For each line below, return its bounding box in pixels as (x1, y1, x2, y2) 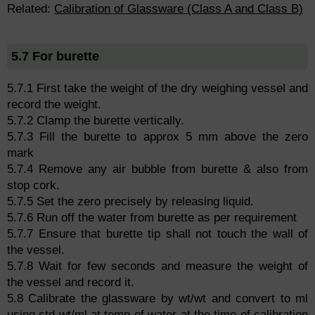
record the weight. (7, 98, 101, 112)
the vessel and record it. (7, 276, 134, 290)
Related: (7, 2, 54, 16)
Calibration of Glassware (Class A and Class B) (54, 2, 303, 16)
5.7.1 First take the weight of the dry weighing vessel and (7, 82, 308, 96)
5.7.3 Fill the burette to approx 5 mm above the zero (7, 130, 308, 144)
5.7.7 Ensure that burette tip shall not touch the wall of (7, 227, 308, 241)
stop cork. (7, 179, 60, 193)
